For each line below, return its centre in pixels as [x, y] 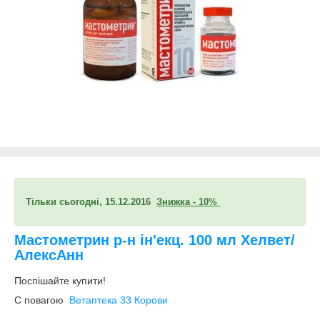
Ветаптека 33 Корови [119, 300]
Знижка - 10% [188, 202]
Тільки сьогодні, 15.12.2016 [91, 202]
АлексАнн [49, 255]
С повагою [42, 300]
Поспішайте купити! [60, 280]
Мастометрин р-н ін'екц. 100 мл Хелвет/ [155, 240]
